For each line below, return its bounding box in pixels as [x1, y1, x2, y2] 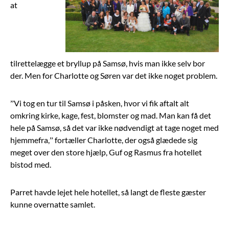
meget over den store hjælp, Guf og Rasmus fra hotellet [10, 147, 202, 157]
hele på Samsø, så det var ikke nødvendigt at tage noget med [10, 122, 219, 132]
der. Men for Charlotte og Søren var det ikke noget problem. [10, 70, 217, 80]
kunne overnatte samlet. [10, 199, 95, 209]
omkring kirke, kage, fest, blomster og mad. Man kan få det [10, 110, 211, 120]
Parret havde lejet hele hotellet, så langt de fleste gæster [10, 187, 206, 197]
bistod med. [10, 159, 51, 169]
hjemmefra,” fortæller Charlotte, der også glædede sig [10, 134, 197, 145]
